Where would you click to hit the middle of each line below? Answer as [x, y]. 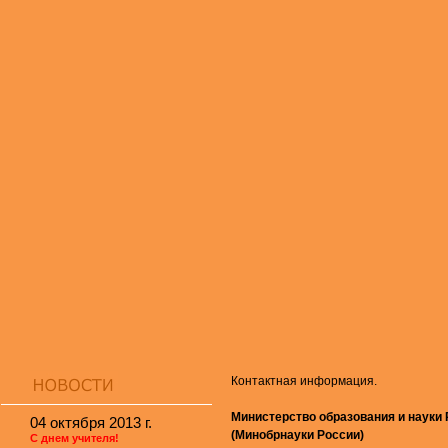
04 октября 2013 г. [91, 422]
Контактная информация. [304, 381]
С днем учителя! [74, 438]
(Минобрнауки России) [297, 435]
